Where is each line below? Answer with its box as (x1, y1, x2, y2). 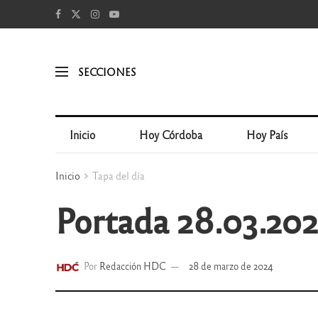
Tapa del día (92, 169, 145, 182)
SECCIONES (77, 65, 136, 78)
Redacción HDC (99, 260, 166, 273)
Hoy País (246, 128, 289, 141)
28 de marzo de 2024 (188, 260, 273, 273)
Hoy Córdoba (139, 128, 203, 141)
